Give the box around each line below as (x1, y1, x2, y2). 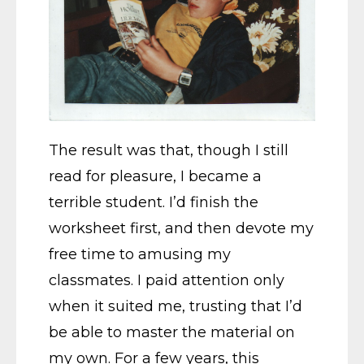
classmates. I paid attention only (49, 271, 284, 289)
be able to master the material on (49, 323, 295, 341)
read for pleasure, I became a (49, 167, 262, 185)
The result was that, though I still (49, 141, 288, 159)
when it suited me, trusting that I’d (49, 297, 302, 315)
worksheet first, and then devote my (49, 219, 314, 237)
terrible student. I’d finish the (49, 193, 258, 211)
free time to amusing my (49, 245, 231, 263)
